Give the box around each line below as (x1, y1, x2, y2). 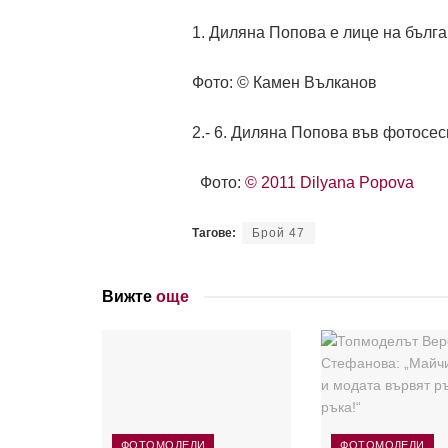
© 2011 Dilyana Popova (245, 174, 414, 192)
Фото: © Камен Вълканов (192, 74, 377, 92)
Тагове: (192, 226, 236, 241)
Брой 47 (252, 226, 305, 241)
